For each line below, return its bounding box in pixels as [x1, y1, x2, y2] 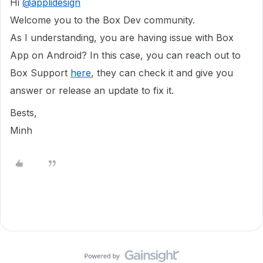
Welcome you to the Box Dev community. [10, 14, 195, 26]
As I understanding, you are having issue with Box [10, 32, 234, 43]
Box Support [10, 67, 70, 79]
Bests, [10, 107, 37, 119]
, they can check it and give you [91, 67, 233, 79]
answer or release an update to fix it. [10, 85, 174, 96]
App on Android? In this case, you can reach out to [10, 49, 241, 61]
